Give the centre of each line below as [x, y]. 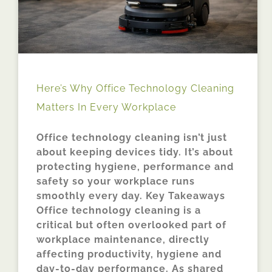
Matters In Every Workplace [106, 107]
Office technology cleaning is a [119, 210]
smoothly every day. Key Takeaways [131, 195]
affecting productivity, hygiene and [129, 254]
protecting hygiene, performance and [135, 166]
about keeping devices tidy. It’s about [135, 152]
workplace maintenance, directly [123, 239]
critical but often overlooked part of [131, 225]
